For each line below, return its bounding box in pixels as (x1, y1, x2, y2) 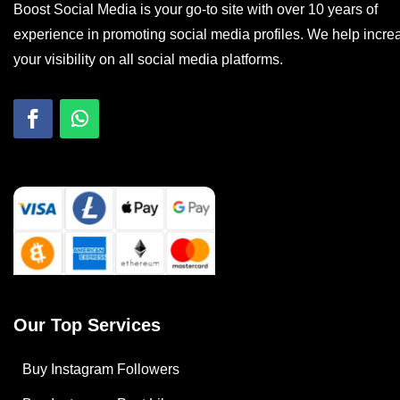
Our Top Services (13, 314, 161, 335)
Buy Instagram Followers (22, 361, 179, 377)
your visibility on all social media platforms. (13, 51, 283, 67)
